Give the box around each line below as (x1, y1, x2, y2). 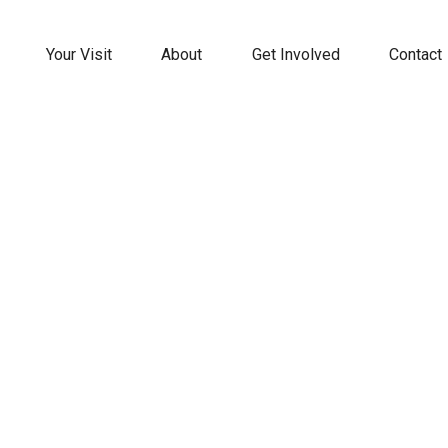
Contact (388, 45, 442, 64)
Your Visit (45, 45, 112, 64)
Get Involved (251, 45, 340, 64)
